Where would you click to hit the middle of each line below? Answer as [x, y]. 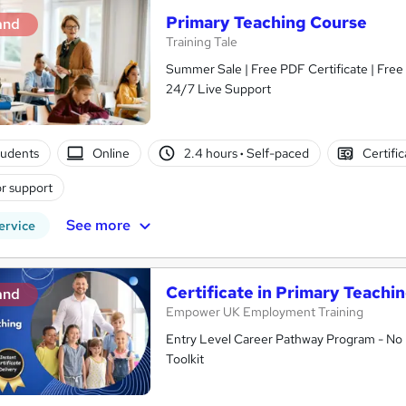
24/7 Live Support [218, 88]
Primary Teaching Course [266, 22]
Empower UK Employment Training [265, 311]
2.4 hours [212, 153]
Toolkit [185, 358]
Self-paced [276, 153]
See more [98, 225]
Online [111, 153]
